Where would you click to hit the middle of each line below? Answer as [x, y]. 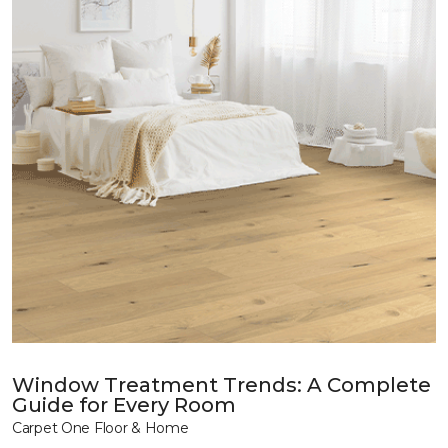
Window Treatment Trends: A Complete [221, 385]
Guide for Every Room [124, 405]
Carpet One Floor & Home [100, 428]
